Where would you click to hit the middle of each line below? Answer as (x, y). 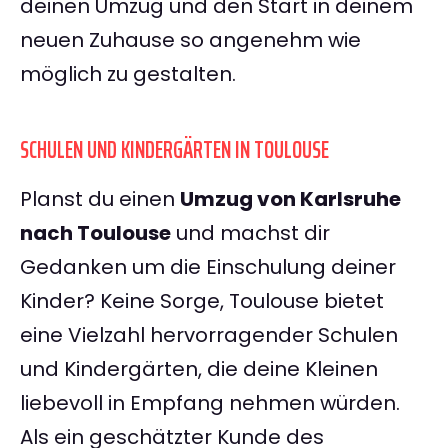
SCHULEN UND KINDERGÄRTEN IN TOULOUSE (174, 150)
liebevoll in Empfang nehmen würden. (210, 403)
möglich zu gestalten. (128, 74)
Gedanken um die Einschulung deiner (208, 267)
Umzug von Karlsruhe (290, 199)
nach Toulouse (95, 233)
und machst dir (250, 233)
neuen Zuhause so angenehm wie (190, 40)
